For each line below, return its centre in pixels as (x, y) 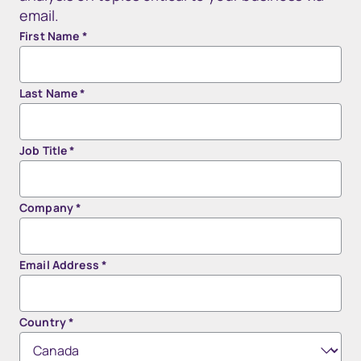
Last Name (50, 93)
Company (48, 207)
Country (44, 322)
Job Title (45, 150)
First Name (51, 36)
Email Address (60, 265)
